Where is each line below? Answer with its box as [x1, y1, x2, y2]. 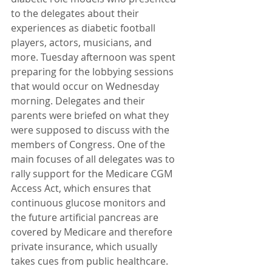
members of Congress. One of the [11, 138, 168, 151]
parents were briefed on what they [11, 109, 171, 122]
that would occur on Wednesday [11, 80, 161, 93]
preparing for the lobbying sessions [11, 65, 176, 78]
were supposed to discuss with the [11, 123, 172, 137]
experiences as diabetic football [11, 21, 158, 35]
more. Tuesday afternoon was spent [11, 50, 178, 64]
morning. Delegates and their [11, 94, 148, 107]
